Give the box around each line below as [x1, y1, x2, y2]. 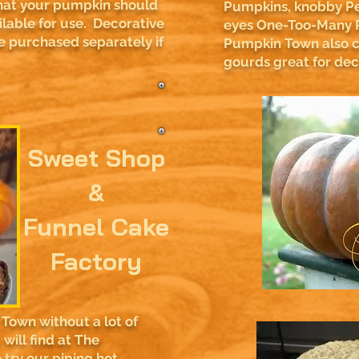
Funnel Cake [23, 212, 169, 242]
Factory [50, 246, 142, 276]
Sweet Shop [27, 143, 165, 173]
